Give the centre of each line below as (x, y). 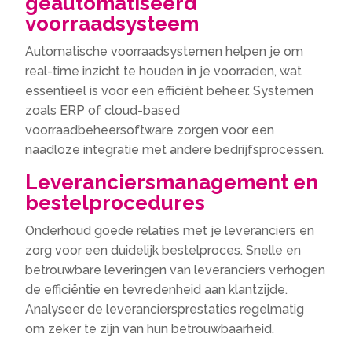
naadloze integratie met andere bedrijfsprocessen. (175, 149)
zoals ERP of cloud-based (103, 110)
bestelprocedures (115, 202)
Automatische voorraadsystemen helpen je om (165, 51)
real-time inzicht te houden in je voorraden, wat (164, 71)
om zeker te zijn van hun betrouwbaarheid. (150, 328)
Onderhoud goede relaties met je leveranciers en (170, 230)
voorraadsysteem (112, 23)
